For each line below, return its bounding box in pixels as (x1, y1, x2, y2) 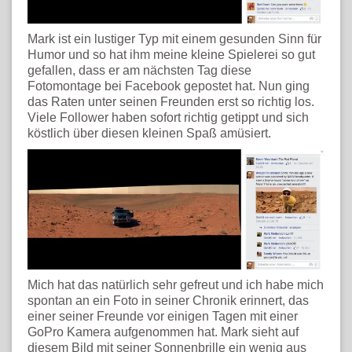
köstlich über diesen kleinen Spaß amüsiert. (27, 126, 271, 141)
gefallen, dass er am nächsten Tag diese (27, 64, 251, 78)
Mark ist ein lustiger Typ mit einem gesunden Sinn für (27, 32, 321, 46)
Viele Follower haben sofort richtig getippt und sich (27, 111, 309, 125)
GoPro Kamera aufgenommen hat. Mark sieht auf (27, 325, 299, 339)
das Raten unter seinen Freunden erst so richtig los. (27, 95, 314, 109)
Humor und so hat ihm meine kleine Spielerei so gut (27, 48, 315, 62)
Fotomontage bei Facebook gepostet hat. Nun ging (27, 79, 310, 93)
